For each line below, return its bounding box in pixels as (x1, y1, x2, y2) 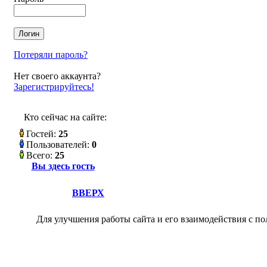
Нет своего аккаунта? (14, 71, 101, 81)
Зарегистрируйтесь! (14, 82, 94, 92)
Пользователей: (24, 139, 92, 150)
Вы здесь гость (31, 161, 95, 171)
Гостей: (24, 129, 58, 139)
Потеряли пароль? (14, 49, 88, 60)
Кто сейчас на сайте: (24, 112, 107, 122)
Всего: (24, 150, 55, 160)
